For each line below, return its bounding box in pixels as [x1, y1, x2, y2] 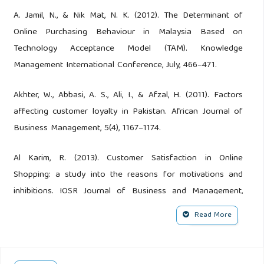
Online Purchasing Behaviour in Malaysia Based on [13, 25, 243, 41]
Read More [192, 208, 232, 222]
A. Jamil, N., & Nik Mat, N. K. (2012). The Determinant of [13, 8, 243, 24]
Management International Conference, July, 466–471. [13, 58, 217, 74]
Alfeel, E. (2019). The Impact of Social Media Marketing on [13, 230, 243, 246]
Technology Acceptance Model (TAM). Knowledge [13, 41, 243, 57]
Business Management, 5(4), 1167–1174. [13, 121, 161, 137]
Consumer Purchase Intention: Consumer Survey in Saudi [13, 247, 243, 263]
